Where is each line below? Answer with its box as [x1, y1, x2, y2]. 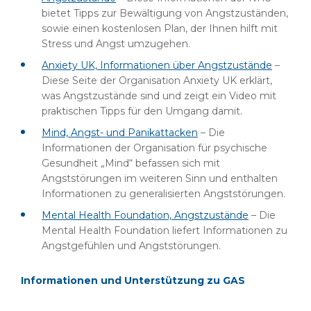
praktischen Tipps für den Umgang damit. [42, 105, 242, 117]
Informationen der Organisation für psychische [42, 142, 267, 154]
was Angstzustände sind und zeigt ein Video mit [42, 90, 276, 102]
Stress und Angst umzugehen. [42, 37, 190, 50]
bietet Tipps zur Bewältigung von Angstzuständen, [42, 7, 288, 19]
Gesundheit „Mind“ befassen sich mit [42, 157, 220, 169]
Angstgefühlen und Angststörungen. [42, 239, 221, 252]
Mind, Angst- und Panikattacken [42, 126, 198, 139]
